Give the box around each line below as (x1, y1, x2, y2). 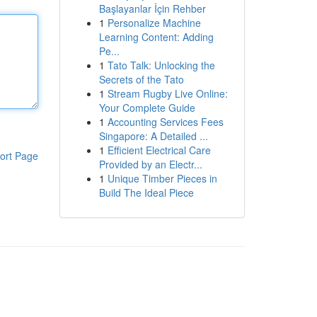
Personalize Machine (107, 16, 201, 30)
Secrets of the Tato (98, 72, 184, 86)
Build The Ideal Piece (98, 185, 194, 200)
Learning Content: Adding (98, 30, 214, 44)
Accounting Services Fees (107, 115, 224, 129)
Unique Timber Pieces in (107, 171, 217, 185)
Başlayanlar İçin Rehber (98, 1, 206, 16)
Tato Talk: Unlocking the (107, 58, 215, 72)
